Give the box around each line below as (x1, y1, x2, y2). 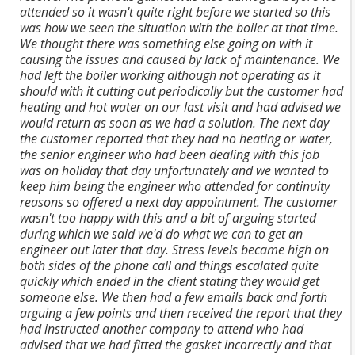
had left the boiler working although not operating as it (20, 67, 320, 84)
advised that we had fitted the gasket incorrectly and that (20, 336, 331, 353)
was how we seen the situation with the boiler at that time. (20, 19, 338, 36)
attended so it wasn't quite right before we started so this (20, 3, 330, 21)
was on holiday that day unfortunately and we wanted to (20, 162, 329, 179)
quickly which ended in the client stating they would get (20, 273, 319, 290)
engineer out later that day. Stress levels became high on (20, 241, 329, 258)
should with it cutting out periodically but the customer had (20, 82, 343, 100)
